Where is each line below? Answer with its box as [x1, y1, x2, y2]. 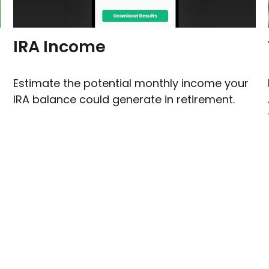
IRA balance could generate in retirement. [13, 91, 235, 107]
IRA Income [13, 35, 106, 58]
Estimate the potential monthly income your [13, 75, 249, 91]
